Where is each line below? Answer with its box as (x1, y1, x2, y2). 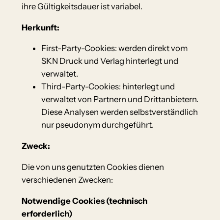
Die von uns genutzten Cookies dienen (21, 162, 164, 172)
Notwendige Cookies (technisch (21, 195, 147, 206)
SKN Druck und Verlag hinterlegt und (41, 56, 178, 66)
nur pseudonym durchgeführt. (41, 120, 154, 130)
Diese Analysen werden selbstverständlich (41, 107, 198, 117)
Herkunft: (21, 22, 59, 32)
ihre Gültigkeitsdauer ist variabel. (21, 1, 142, 11)
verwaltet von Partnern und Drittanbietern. (41, 94, 198, 105)
